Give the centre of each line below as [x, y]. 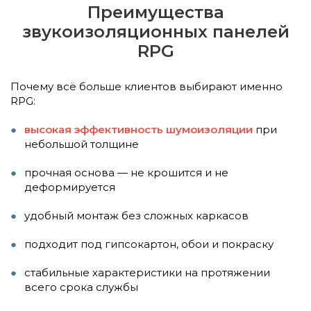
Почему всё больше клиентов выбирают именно [146, 86]
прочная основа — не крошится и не [126, 172]
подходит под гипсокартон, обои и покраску [149, 244]
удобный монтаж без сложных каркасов [136, 215]
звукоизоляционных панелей [155, 31]
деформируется [70, 187]
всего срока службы [81, 287]
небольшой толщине [82, 144]
